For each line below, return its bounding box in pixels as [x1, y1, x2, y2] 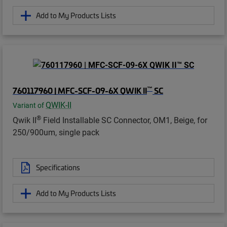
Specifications [36, 162, 80, 173]
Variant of [13, 101, 46, 110]
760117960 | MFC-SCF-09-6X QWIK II [13, 85, 147, 96]
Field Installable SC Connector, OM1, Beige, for [41, 115, 207, 126]
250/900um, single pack [13, 127, 99, 138]
